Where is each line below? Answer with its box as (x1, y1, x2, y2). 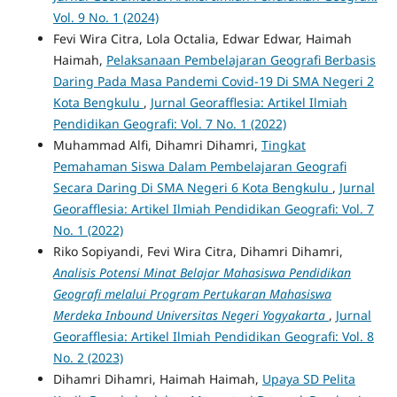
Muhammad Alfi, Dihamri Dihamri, (52, 136, 261, 153)
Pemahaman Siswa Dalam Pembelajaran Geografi (52, 157, 346, 175)
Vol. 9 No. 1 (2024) (52, 8, 159, 26)
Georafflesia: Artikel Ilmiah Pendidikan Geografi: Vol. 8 (52, 327, 374, 345)
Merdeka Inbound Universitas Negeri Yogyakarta (52, 306, 325, 323)
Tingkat (261, 136, 306, 153)
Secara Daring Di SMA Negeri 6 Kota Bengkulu (52, 178, 332, 196)
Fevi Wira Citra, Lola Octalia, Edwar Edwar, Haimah (52, 29, 352, 47)
